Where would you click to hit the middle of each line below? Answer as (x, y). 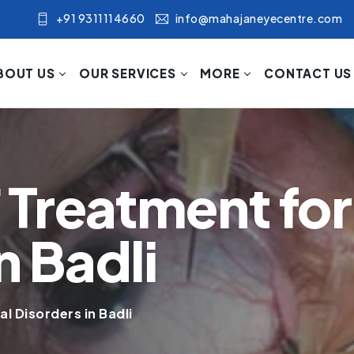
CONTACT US (308, 73)
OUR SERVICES (128, 73)
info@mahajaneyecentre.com (258, 19)
